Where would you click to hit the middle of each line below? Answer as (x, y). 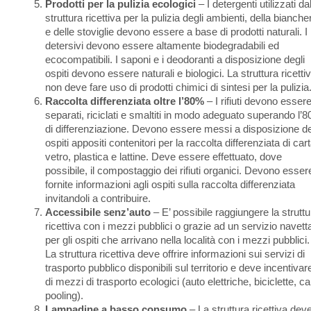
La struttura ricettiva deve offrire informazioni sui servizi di (175, 254)
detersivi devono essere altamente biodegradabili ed (162, 46)
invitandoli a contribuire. (98, 199)
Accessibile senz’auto (98, 212)
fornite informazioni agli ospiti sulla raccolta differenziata (170, 185)
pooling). (64, 296)
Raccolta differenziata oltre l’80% (125, 101)
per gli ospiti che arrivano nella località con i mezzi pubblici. (177, 240)
